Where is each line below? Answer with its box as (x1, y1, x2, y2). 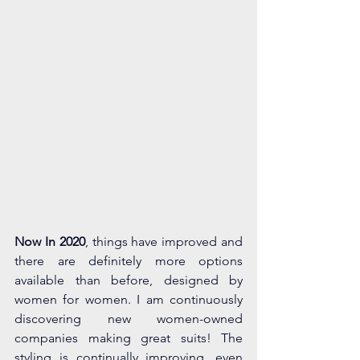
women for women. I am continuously (14, 291, 243, 307)
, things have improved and (84, 233, 243, 249)
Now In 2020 (14, 233, 85, 249)
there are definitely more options (14, 252, 243, 268)
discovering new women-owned (14, 310, 243, 326)
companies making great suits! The (14, 329, 243, 346)
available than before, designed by (14, 272, 243, 288)
